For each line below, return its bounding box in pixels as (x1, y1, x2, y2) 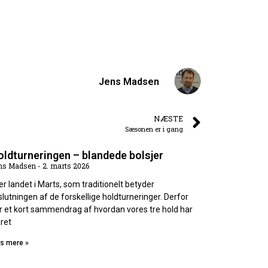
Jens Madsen (99, 75, 159, 87)
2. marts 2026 (40, 161, 89, 171)
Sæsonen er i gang (125, 124, 183, 134)
